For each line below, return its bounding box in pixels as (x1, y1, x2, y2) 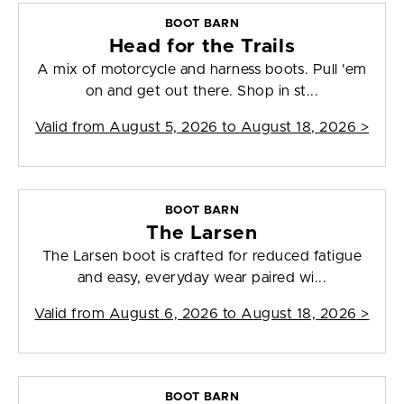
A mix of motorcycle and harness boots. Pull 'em (37, 62, 367, 78)
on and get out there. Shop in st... (85, 84, 319, 99)
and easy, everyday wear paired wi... (77, 271, 327, 286)
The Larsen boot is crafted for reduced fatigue (41, 249, 363, 264)
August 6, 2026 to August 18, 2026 (108, 307, 357, 322)
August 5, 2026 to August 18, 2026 (109, 120, 357, 135)
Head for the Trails (108, 37, 296, 57)
